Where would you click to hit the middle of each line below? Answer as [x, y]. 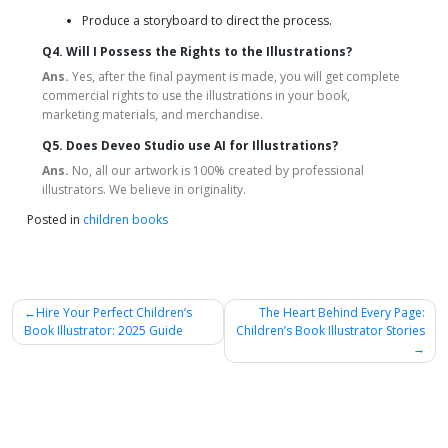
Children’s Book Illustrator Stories [330, 331]
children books [125, 219]
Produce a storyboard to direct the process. [207, 20]
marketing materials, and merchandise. [152, 114]
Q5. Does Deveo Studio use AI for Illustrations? [190, 145]
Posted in [55, 219]
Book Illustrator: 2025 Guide [103, 331]
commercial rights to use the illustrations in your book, [196, 95]
